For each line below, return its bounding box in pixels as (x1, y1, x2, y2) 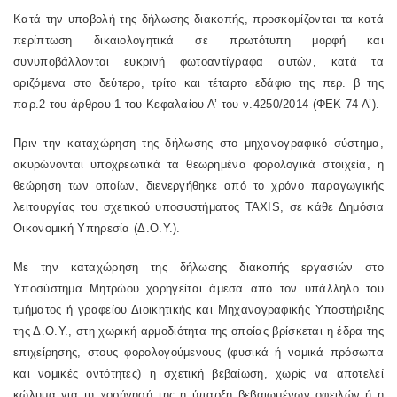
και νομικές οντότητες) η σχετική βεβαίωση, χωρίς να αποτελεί (13, 367, 384, 380)
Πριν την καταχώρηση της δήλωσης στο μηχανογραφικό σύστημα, (13, 136, 384, 150)
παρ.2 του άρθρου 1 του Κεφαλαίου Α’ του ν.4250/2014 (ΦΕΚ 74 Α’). (13, 97, 380, 111)
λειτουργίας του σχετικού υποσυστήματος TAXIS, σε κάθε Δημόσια (13, 200, 384, 214)
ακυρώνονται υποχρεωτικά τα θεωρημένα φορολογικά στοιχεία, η (13, 158, 384, 171)
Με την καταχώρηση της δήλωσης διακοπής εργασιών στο (13, 261, 384, 274)
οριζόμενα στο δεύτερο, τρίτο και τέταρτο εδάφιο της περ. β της (13, 76, 384, 90)
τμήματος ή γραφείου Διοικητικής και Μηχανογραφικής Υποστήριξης (13, 303, 384, 316)
